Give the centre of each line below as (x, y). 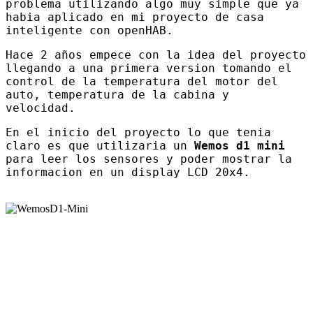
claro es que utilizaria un (100, 145)
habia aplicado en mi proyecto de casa (135, 17)
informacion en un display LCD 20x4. (128, 172)
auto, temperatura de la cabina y (117, 94)
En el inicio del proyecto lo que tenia (138, 132)
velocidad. (44, 108)
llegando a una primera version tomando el (149, 68)
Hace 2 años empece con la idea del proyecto (156, 54)
